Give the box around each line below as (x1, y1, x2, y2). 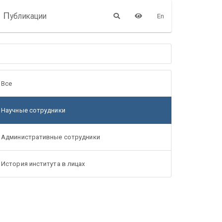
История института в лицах (1, 160, 85, 167)
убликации (10, 11, 47, 21)
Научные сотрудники (1, 106, 65, 114)
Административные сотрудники (1, 133, 100, 141)
